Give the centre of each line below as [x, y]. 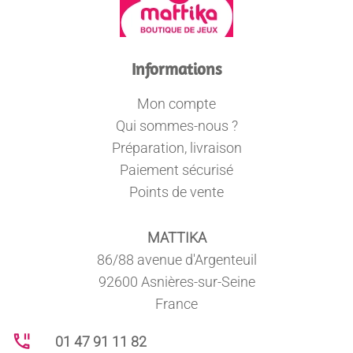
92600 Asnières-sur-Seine [176, 282]
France [176, 304]
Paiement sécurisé [176, 170]
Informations [176, 69]
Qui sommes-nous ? [176, 126]
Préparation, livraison [176, 148]
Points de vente [176, 192]
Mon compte [176, 104]
